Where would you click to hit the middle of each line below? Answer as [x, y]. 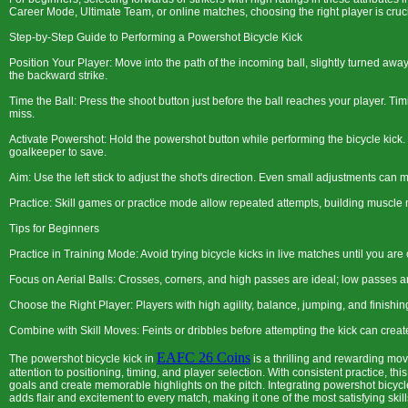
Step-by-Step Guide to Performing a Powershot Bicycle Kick [156, 37]
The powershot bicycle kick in [83, 359]
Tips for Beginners [54, 229]
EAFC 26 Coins [204, 357]
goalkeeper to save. [58, 152]
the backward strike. [58, 76]
